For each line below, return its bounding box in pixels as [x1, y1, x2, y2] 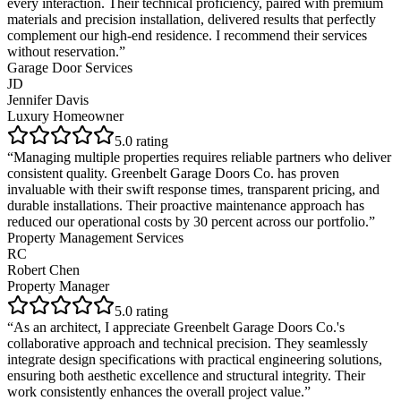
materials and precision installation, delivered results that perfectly [7, 12, 376, 28]
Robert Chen [7, 262, 80, 278]
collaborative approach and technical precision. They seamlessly [7, 336, 368, 352]
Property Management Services [7, 230, 183, 246]
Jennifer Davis [7, 92, 89, 108]
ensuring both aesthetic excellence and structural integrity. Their [7, 368, 365, 384]
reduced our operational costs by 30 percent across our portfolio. [7, 214, 369, 230]
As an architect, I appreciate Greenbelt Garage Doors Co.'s [13, 320, 345, 336]
